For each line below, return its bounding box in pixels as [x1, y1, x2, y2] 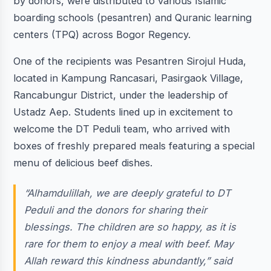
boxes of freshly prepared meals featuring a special [13, 140, 255, 152]
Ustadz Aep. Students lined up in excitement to [13, 106, 233, 119]
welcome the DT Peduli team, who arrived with [13, 123, 230, 135]
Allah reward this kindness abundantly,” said [24, 255, 233, 267]
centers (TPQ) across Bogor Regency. [13, 28, 191, 41]
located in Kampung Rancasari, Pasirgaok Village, [13, 72, 243, 85]
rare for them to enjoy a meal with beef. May [24, 238, 234, 250]
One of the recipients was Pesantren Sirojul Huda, [13, 55, 246, 68]
